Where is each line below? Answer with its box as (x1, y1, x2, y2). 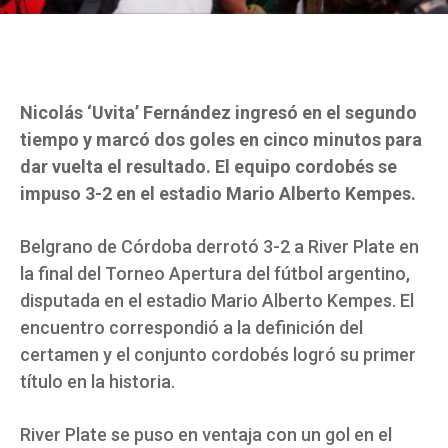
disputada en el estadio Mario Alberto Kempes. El (20, 290, 414, 312)
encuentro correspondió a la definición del (20, 317, 363, 339)
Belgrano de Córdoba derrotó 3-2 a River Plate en (20, 236, 419, 258)
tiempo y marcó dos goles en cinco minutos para (20, 129, 422, 151)
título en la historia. (20, 371, 175, 393)
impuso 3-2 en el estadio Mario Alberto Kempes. (20, 183, 416, 205)
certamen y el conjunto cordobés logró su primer (20, 344, 416, 366)
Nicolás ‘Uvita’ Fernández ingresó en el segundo (20, 102, 417, 124)
